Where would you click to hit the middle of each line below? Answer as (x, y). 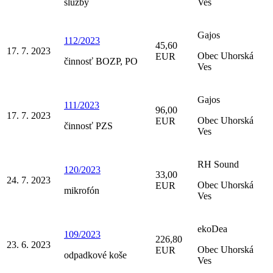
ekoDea (212, 229)
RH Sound (218, 164)
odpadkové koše (95, 255)
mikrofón (82, 190)
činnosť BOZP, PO (101, 61)
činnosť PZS (88, 126)
